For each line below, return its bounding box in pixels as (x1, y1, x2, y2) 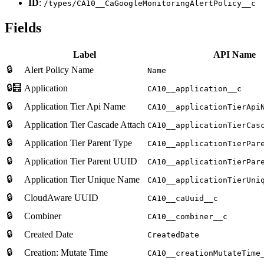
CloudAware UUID (24, 192, 98, 203)
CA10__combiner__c (147, 212, 227, 221)
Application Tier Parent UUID (24, 156, 137, 166)
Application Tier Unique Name (24, 174, 140, 184)
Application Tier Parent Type (24, 137, 132, 148)
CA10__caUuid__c (147, 193, 218, 203)
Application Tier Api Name (24, 101, 126, 111)
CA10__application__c (147, 84, 242, 93)
